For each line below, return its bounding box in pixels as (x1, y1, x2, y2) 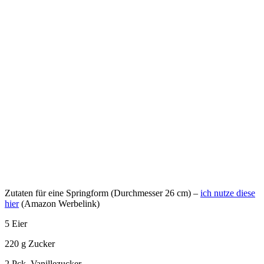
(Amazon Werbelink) (19, 198, 100, 209)
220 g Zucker (5, 238, 55, 249)
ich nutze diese (200, 187, 255, 198)
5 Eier (5, 218, 27, 229)
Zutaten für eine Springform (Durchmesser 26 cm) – (5, 187, 200, 198)
